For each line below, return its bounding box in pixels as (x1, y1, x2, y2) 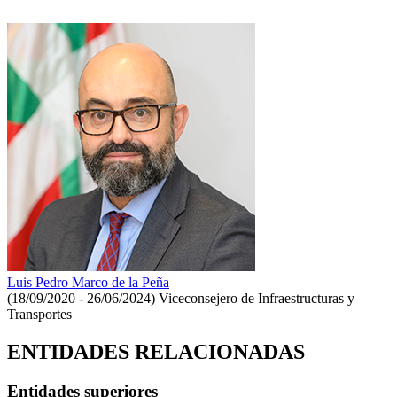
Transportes (7, 306, 72, 322)
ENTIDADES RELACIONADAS (7, 339, 305, 363)
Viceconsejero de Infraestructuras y (159, 290, 354, 306)
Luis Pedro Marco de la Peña (7, 274, 169, 290)
